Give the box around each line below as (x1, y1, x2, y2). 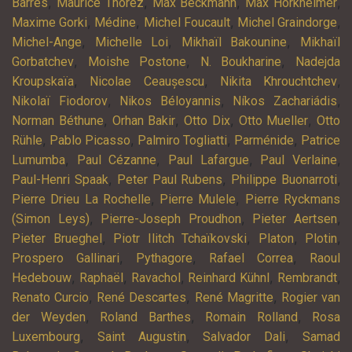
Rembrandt (277, 270, 338, 286)
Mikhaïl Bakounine (181, 35, 288, 50)
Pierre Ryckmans (244, 192, 341, 207)
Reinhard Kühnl (188, 270, 270, 286)
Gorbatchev (12, 54, 74, 70)
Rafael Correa (209, 251, 293, 266)
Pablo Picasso (49, 133, 130, 148)
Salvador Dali (203, 329, 286, 345)
